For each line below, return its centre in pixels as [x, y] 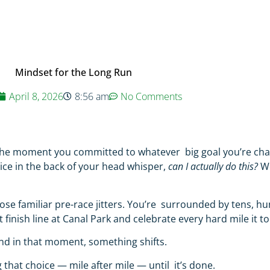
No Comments [151, 96]
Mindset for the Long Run [74, 72]
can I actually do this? [214, 167]
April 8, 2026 [36, 96]
